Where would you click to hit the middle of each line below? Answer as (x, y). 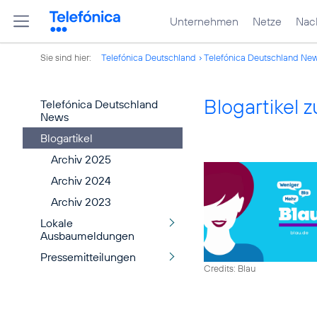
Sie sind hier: (67, 57)
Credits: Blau (230, 268)
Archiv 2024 (81, 180)
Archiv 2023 (81, 202)
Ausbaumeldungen (87, 236)
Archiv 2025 (81, 159)
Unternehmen (204, 21)
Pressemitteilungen (88, 257)
